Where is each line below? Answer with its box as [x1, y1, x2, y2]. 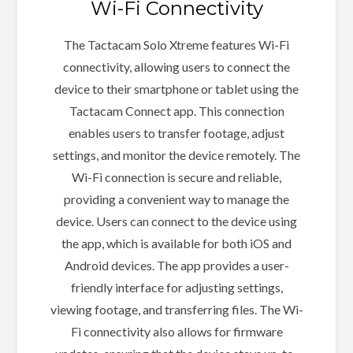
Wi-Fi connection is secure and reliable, [72, 169, 281, 184]
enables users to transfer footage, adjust [69, 124, 284, 140]
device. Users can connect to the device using [56, 213, 297, 229]
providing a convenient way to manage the [64, 191, 289, 206]
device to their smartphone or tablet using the [54, 80, 299, 96]
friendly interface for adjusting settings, [70, 279, 283, 295]
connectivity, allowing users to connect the [63, 58, 290, 74]
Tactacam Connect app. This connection [69, 102, 284, 118]
